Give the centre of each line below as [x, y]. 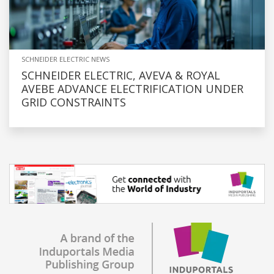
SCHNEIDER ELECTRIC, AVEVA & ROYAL [121, 75]
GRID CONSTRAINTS [74, 102]
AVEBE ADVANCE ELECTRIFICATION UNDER [132, 88]
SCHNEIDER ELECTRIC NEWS [65, 59]
